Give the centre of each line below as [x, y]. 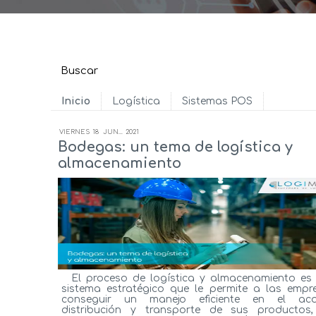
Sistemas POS [217, 101]
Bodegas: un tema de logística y [175, 147]
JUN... [113, 132]
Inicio [76, 101]
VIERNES [74, 132]
